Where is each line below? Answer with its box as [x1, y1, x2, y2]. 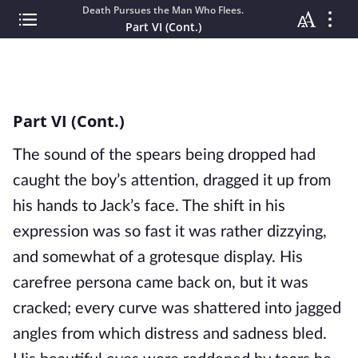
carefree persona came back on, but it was [13, 275, 308, 291]
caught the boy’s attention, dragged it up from [13, 173, 331, 189]
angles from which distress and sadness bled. [13, 326, 327, 342]
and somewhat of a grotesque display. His [13, 249, 303, 265]
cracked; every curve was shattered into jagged [13, 300, 341, 316]
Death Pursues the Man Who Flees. [82, 3, 244, 17]
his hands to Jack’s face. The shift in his [13, 198, 285, 214]
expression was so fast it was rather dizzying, [13, 224, 327, 240]
